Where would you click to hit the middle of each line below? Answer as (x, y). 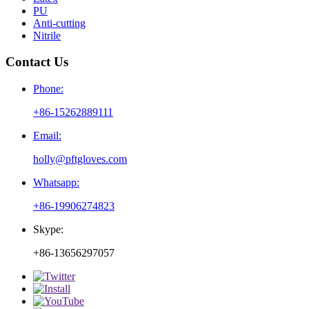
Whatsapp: (56, 182)
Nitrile (47, 35)
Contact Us (37, 62)
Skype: (48, 229)
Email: (47, 136)
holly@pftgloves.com (80, 159)
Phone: (48, 89)
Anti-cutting (59, 23)
